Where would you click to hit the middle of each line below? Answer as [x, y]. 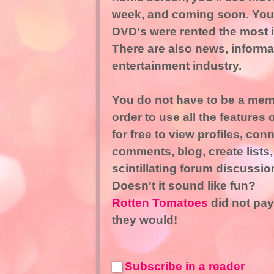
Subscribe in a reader [184, 266]
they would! [144, 220]
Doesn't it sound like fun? [183, 186]
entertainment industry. [176, 66]
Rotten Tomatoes [161, 203]
